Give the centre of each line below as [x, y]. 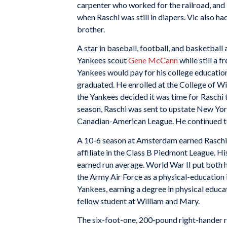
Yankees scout [103, 60]
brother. [91, 29]
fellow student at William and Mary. [138, 201]
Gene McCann [153, 60]
